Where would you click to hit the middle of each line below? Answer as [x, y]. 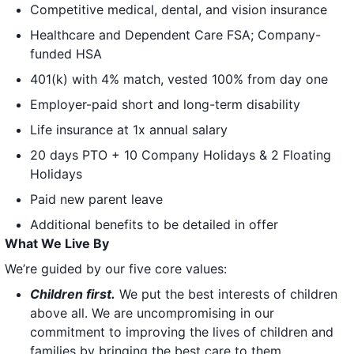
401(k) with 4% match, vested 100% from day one [179, 79]
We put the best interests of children [226, 294]
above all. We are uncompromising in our [152, 313]
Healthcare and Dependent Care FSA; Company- [175, 34]
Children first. [73, 294]
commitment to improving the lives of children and [182, 331]
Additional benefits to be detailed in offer [154, 224]
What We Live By [57, 243]
